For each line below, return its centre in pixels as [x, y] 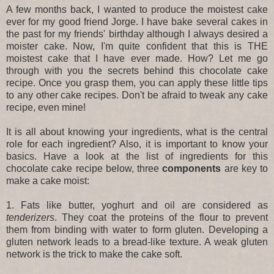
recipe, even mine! [46, 107]
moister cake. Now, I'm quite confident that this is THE [137, 46]
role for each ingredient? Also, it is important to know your [137, 144]
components [190, 168]
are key [240, 168]
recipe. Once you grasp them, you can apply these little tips [137, 83]
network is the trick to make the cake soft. [94, 254]
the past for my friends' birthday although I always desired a [137, 34]
